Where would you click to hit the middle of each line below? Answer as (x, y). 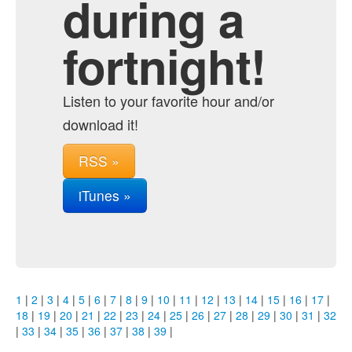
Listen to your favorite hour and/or (169, 101)
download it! (101, 124)
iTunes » (105, 195)
